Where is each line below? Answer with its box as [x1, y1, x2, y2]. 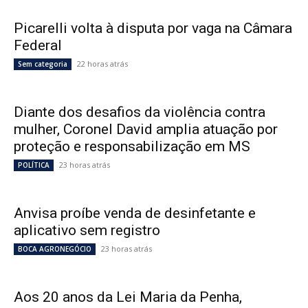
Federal [14, 37, 62, 54]
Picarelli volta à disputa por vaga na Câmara [14, 20, 292, 37]
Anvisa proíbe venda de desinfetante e [14, 205, 256, 222]
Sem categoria [18, 59, 67, 69]
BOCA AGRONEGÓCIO [18, 244, 91, 254]
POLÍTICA [18, 160, 49, 170]
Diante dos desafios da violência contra [14, 104, 265, 121]
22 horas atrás [77, 58, 128, 69]
